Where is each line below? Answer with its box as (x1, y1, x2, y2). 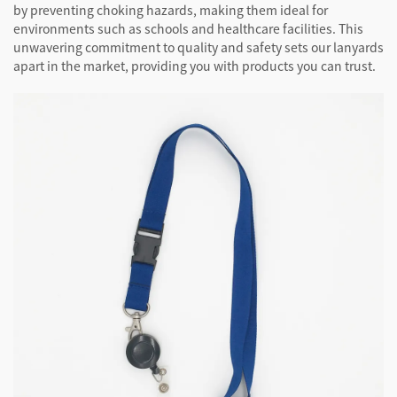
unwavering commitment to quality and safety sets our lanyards (13, 38, 384, 57)
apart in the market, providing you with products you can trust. (13, 57, 376, 75)
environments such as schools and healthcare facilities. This (13, 19, 363, 38)
